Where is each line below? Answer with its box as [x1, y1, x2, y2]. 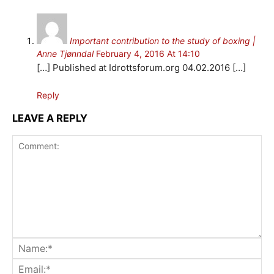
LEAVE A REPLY [12, 111, 87, 124]
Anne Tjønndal [37, 48, 94, 59]
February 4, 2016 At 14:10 [96, 48, 200, 59]
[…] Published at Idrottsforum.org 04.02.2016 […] [37, 62, 246, 74]
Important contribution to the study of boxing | [70, 35, 256, 46]
